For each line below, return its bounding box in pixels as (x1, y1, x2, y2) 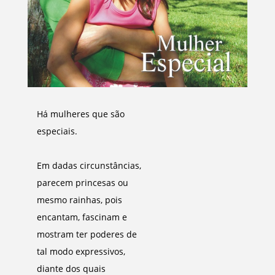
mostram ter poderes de (37, 228, 137, 240)
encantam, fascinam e (37, 211, 127, 223)
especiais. (37, 125, 77, 137)
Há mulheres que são (37, 108, 125, 120)
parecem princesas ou (37, 177, 128, 188)
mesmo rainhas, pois (37, 194, 122, 206)
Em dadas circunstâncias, (37, 160, 141, 171)
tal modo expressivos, (37, 246, 125, 257)
